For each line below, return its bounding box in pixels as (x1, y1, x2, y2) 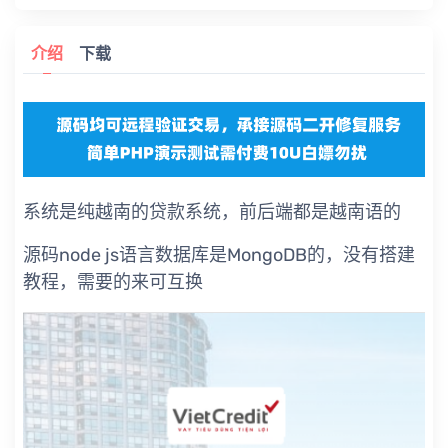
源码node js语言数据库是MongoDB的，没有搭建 (23, 244, 415, 267)
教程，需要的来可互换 (23, 271, 203, 294)
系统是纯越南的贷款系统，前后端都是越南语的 (23, 201, 401, 224)
